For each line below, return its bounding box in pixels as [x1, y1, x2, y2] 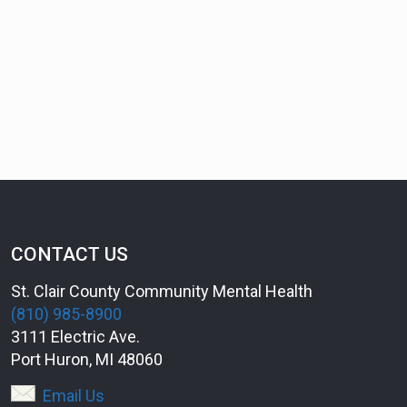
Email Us [43, 386, 104, 405]
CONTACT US [11, 243, 128, 265]
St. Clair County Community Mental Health [11, 282, 313, 301]
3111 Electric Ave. [11, 327, 140, 346]
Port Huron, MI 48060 [11, 350, 163, 369]
